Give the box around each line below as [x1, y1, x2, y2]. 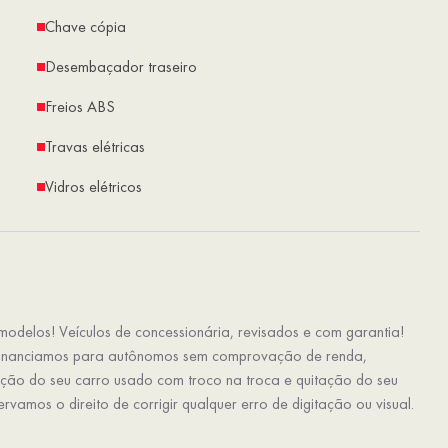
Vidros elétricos [45, 176, 142, 198]
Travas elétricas [45, 136, 145, 158]
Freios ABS [45, 96, 115, 118]
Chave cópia [45, 16, 126, 38]
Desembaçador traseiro [45, 56, 197, 78]
